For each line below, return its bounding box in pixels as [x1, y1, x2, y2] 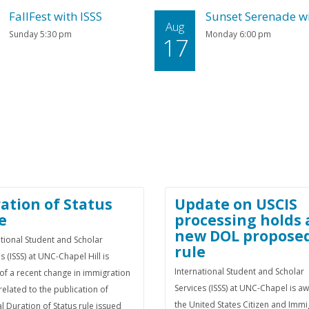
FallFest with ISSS [9, 8, 103, 24]
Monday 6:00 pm [206, 28, 272, 39]
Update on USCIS [175, 195, 297, 214]
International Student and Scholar [175, 266, 304, 277]
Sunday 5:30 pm [9, 28, 72, 39]
